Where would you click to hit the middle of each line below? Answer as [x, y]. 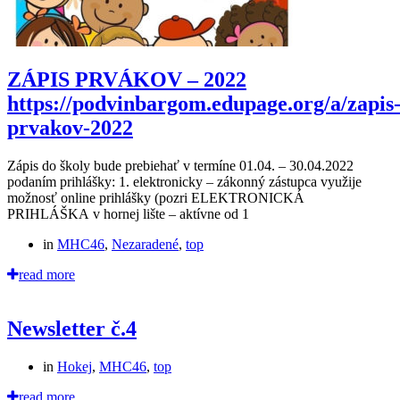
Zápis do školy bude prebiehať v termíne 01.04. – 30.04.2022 [180, 166]
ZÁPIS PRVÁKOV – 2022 [127, 80]
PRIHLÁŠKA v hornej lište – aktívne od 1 [128, 214]
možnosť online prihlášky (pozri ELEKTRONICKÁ [156, 198]
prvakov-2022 [70, 128]
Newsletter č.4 [72, 329]
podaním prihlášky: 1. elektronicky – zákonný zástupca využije [184, 182]
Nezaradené [145, 245]
